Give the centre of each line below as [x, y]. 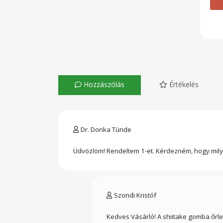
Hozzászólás [103, 84]
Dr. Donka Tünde [105, 129]
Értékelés [183, 84]
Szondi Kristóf [134, 195]
